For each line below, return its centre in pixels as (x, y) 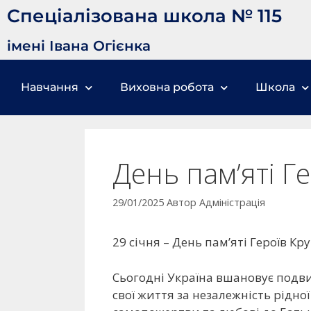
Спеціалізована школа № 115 (144, 16)
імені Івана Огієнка (79, 46)
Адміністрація (232, 203)
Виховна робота (167, 87)
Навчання (50, 87)
